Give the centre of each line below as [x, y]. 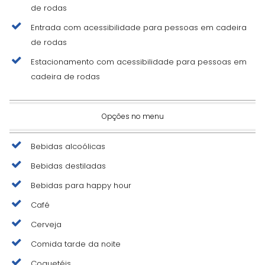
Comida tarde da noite [76, 244]
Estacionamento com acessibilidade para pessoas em [139, 62]
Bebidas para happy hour [81, 185]
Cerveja [46, 224]
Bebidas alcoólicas [68, 146]
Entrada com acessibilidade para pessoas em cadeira [139, 27]
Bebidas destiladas [68, 166]
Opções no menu [132, 116]
